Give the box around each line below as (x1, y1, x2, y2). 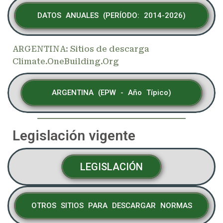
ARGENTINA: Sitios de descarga (12, 44, 149, 54)
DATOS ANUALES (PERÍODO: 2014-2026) (37, 11, 186, 20)
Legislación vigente (12, 127, 135, 144)
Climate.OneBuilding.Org (12, 57, 119, 66)
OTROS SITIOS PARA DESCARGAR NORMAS (31, 201, 192, 210)
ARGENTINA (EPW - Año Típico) (51, 88, 171, 97)
